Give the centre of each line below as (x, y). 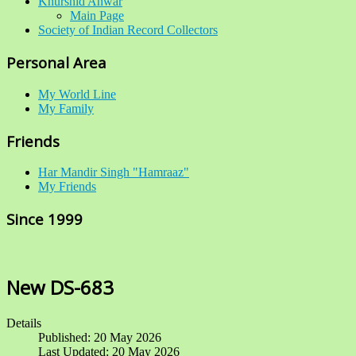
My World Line (77, 94)
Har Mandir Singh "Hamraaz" (114, 172)
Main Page (97, 16)
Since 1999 (44, 219)
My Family (66, 108)
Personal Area (56, 63)
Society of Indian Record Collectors (128, 30)
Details (24, 323)
